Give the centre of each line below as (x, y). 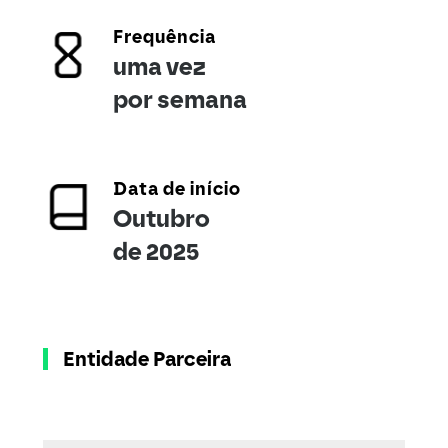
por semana (179, 99)
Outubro (161, 218)
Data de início (176, 189)
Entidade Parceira (146, 359)
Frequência (164, 37)
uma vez (159, 66)
